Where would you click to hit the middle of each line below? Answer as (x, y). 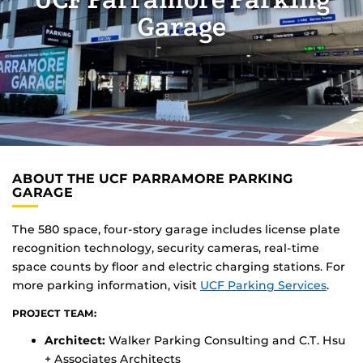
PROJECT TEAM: (54, 314)
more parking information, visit (106, 286)
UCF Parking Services (263, 286)
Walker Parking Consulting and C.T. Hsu (226, 341)
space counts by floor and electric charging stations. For (179, 267)
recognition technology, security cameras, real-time (166, 248)
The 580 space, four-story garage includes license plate (176, 230)
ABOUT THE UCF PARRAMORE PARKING (153, 178)
